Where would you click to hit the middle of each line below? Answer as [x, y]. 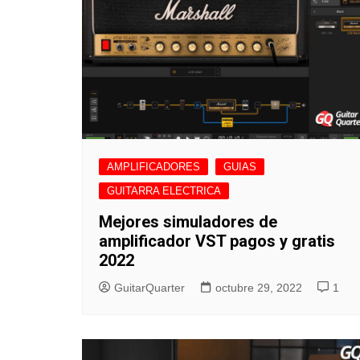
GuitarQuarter [149, 287]
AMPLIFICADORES [153, 166]
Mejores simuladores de [188, 221]
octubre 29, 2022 [259, 287]
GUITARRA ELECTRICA [164, 190]
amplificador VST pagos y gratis [217, 241]
